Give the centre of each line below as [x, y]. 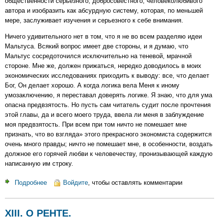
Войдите [76, 182]
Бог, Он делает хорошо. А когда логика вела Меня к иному [92, 86]
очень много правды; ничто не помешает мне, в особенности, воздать [109, 144]
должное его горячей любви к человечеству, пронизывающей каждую [109, 154]
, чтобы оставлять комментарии [135, 182]
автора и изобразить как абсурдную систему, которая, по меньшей [104, 10]
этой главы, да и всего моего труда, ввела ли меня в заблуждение [104, 115]
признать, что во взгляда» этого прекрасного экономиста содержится [108, 134]
